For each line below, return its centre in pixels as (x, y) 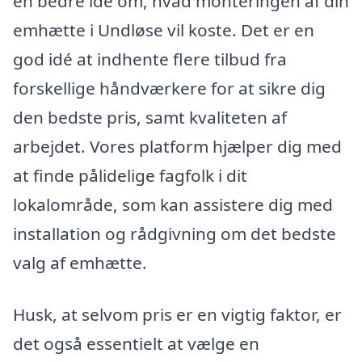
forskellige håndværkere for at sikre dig (169, 88)
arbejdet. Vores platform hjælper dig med (177, 146)
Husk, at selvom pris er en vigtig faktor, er (177, 314)
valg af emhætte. (80, 262)
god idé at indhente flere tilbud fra (150, 59)
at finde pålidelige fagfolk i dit (130, 175)
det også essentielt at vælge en (136, 343)
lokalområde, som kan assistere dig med (173, 204)
